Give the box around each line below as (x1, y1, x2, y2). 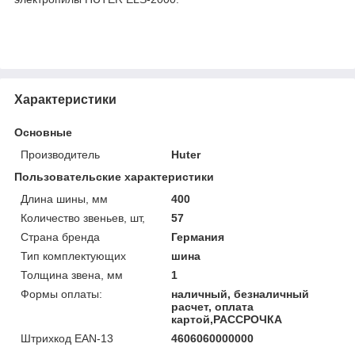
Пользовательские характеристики (14, 170, 214, 183)
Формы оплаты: (21, 287, 102, 300)
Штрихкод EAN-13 (21, 331, 113, 345)
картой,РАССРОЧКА (171, 312, 283, 326)
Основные (14, 125, 72, 139)
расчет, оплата (171, 300, 254, 313)
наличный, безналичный (171, 287, 310, 300)
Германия (171, 230, 225, 243)
